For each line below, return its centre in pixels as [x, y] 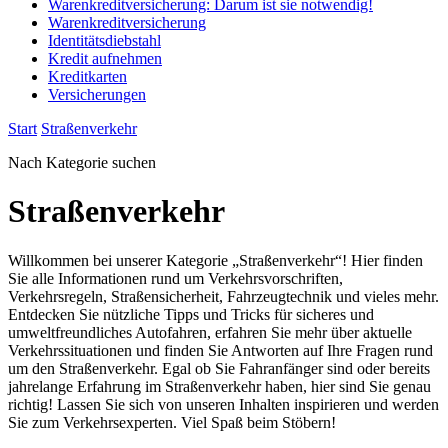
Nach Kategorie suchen [82, 162]
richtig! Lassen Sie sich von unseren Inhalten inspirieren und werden [223, 404]
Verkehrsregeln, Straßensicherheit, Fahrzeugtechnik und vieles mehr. [223, 296]
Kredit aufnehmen [105, 58]
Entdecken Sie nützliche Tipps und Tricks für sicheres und [191, 314]
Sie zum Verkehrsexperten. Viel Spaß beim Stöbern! [172, 422]
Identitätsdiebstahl [104, 40]
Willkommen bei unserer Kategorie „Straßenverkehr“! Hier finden [215, 260]
